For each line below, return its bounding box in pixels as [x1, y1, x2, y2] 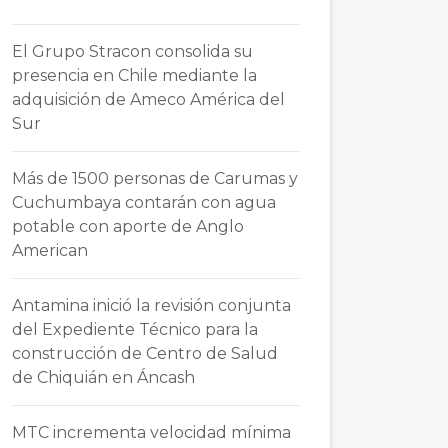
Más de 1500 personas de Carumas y [12, 169, 298, 188]
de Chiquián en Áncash [12, 368, 195, 387]
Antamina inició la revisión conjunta [12, 296, 291, 315]
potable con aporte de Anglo [12, 217, 244, 236]
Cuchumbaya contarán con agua [12, 193, 276, 212]
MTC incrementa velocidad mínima [12, 423, 291, 442]
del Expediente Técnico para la [12, 320, 258, 339]
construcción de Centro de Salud [12, 344, 278, 363]
